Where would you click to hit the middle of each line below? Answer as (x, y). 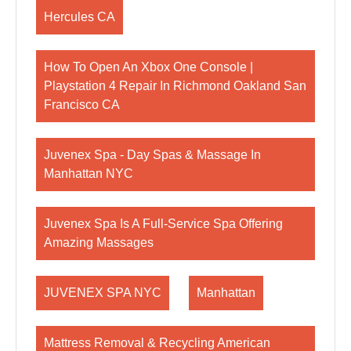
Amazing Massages (99, 242)
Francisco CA (82, 105)
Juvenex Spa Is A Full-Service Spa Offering (163, 224)
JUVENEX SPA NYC (103, 293)
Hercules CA (80, 17)
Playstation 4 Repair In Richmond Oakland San (175, 86)
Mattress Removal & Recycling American (157, 343)
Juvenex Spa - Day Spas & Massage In (152, 155)
